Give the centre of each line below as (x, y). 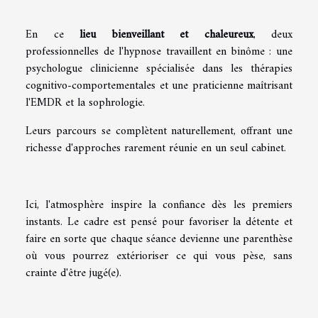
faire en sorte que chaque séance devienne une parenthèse (159, 239)
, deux (273, 34)
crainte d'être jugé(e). (73, 273)
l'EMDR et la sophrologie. (85, 103)
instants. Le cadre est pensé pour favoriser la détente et (159, 222)
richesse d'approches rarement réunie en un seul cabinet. (156, 148)
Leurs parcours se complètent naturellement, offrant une (159, 131)
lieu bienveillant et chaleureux (166, 34)
